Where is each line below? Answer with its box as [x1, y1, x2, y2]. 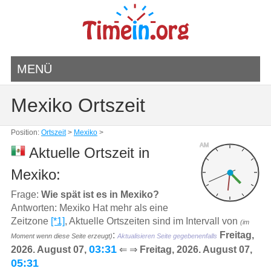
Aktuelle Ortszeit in [25, 145, 149, 161]
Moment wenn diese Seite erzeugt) [10, 232, 113, 240]
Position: [10, 128, 41, 137]
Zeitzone [10, 215, 51, 226]
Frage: [10, 189, 41, 200]
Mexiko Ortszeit [10, 94, 145, 116]
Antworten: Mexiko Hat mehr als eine [10, 202, 168, 213]
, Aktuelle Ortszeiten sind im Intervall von [64, 215, 240, 226]
